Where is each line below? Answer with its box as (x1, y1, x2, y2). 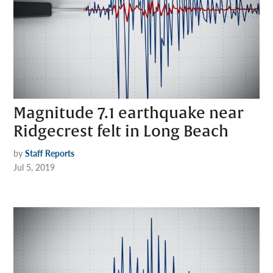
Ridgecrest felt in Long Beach (13, 121, 229, 141)
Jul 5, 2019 (13, 160, 55, 173)
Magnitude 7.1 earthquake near (13, 103, 244, 123)
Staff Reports (25, 146, 75, 159)
